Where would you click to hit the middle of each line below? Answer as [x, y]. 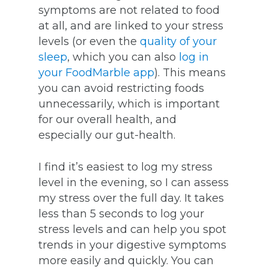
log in [192, 57]
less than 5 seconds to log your [121, 214]
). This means [190, 73]
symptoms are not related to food [129, 11]
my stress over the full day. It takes [131, 198]
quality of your [178, 42]
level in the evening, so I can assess [134, 183]
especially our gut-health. [107, 135]
